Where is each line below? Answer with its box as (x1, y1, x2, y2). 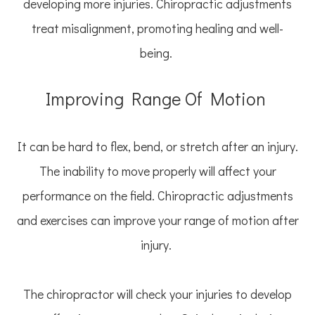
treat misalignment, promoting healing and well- (32, 20, 283, 37)
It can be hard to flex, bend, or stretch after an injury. (17, 138, 298, 155)
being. (140, 44, 175, 62)
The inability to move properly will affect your (39, 162, 276, 180)
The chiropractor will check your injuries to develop (23, 285, 292, 303)
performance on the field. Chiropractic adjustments (22, 187, 293, 205)
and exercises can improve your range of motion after (16, 212, 299, 229)
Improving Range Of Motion (45, 86, 270, 111)
